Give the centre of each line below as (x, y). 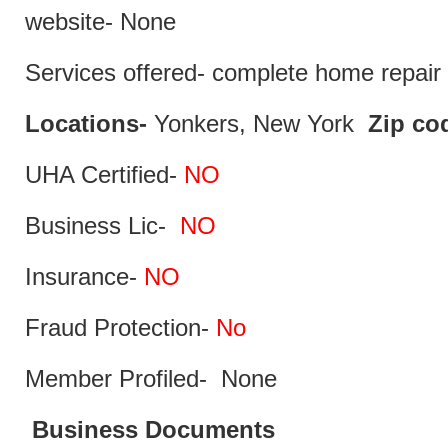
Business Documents (150, 430)
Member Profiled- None (151, 379)
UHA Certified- (104, 175)
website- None (100, 22)
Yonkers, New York (257, 124)
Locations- (86, 124)
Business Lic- (102, 226)
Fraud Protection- (120, 328)
